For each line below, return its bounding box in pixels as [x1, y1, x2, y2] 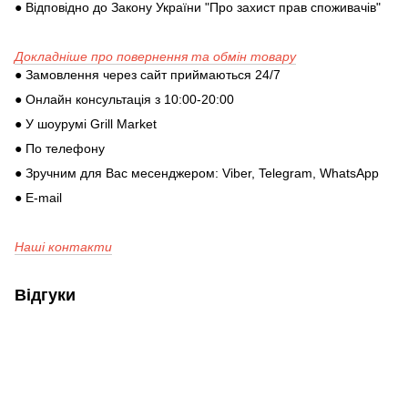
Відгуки [15, 286, 76, 305]
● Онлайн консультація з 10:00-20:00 [15, 92, 234, 107]
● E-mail [15, 190, 62, 206]
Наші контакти [15, 240, 112, 255]
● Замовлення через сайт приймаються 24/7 [15, 67, 280, 83]
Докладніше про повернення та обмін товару [15, 49, 296, 65]
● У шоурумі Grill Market [15, 117, 157, 132]
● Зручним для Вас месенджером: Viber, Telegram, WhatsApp [15, 166, 379, 181]
